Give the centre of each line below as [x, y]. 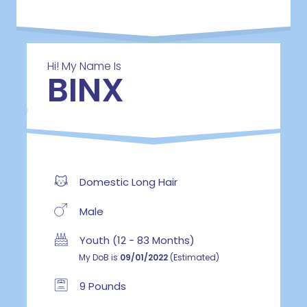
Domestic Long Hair [127, 182]
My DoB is [99, 258]
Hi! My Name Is [84, 66]
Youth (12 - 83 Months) [135, 241]
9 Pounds [101, 286]
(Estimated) [193, 258]
